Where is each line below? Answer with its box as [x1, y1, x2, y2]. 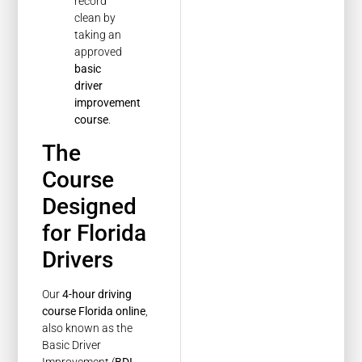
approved [74, 44, 123, 58]
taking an [74, 27, 122, 41]
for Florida [42, 220, 147, 247]
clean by [74, 11, 116, 24]
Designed [42, 193, 137, 221]
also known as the [42, 322, 133, 335]
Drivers [42, 246, 114, 274]
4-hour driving [62, 288, 133, 301]
